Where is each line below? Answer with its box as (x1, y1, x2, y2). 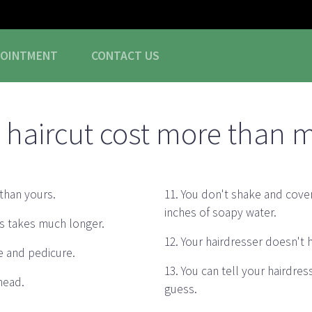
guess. (164, 281, 197, 297)
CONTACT (91, 48, 145, 63)
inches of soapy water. (164, 205, 276, 220)
